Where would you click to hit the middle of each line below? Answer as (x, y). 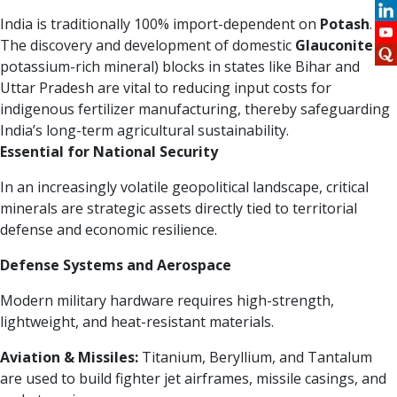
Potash (345, 24)
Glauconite (334, 46)
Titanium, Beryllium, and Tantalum (255, 358)
